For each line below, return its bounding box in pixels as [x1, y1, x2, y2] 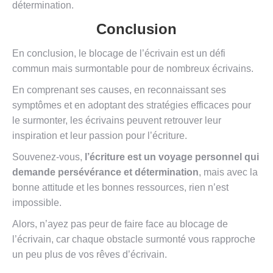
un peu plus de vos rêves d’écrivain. [12, 249, 167, 260]
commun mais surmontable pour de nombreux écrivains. [12, 63, 253, 74]
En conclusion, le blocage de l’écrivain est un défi [12, 48, 225, 59]
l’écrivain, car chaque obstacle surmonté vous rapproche [12, 234, 255, 245]
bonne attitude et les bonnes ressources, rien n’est [12, 182, 229, 193]
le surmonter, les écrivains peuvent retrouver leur [12, 115, 221, 126]
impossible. [12, 197, 62, 208]
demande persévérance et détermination [12, 167, 199, 178]
